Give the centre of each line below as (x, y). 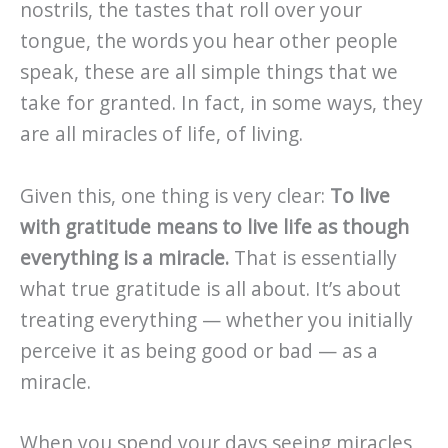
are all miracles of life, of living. (161, 133)
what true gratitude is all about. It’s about (210, 288)
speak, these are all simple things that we (209, 71)
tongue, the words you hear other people (209, 40)
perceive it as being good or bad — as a (199, 350)
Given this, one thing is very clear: (175, 195)
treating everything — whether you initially (216, 319)
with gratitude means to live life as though (214, 226)
